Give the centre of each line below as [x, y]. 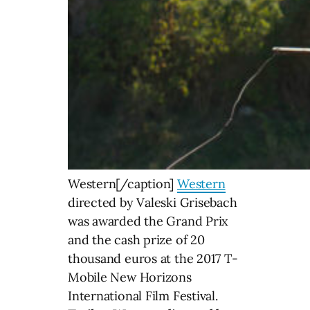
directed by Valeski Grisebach [153, 203]
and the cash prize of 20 [136, 240]
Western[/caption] [123, 184]
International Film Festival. [143, 296]
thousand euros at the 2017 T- [153, 259]
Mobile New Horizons [130, 277]
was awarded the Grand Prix [148, 221]
